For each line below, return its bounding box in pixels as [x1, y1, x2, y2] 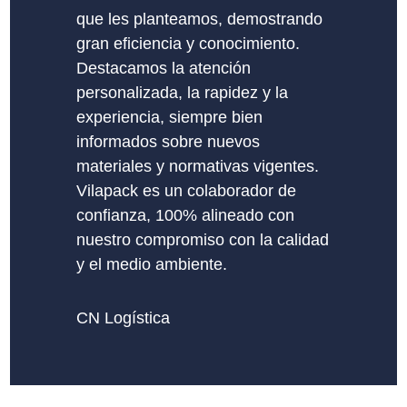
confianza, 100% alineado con [75, 205, 294, 224]
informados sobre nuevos [75, 132, 260, 151]
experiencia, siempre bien [75, 107, 263, 126]
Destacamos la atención [75, 58, 251, 77]
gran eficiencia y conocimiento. [75, 34, 300, 53]
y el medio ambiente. [75, 254, 227, 273]
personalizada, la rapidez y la [75, 83, 288, 102]
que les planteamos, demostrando [75, 9, 323, 28]
